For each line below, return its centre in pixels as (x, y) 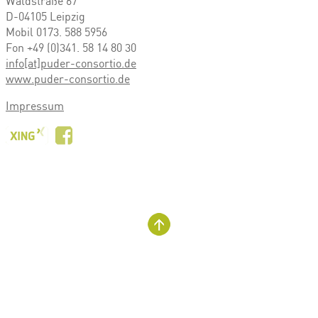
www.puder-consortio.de (68, 79)
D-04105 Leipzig (45, 17)
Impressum (35, 106)
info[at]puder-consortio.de (71, 64)
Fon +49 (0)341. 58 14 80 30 (71, 48)
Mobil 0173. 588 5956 (56, 33)
